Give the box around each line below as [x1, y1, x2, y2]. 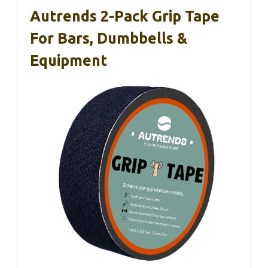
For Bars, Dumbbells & [30, 30, 187, 47]
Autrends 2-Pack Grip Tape [30, 8, 220, 25]
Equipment [30, 52, 107, 69]
